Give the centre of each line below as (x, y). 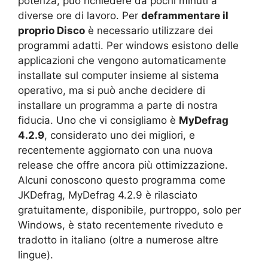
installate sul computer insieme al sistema (118, 75)
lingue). (36, 255)
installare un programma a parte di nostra (118, 105)
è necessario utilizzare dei (149, 31)
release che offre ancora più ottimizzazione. (123, 165)
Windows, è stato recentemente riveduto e (121, 225)
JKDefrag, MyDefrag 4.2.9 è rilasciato (108, 195)
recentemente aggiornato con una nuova (115, 150)
